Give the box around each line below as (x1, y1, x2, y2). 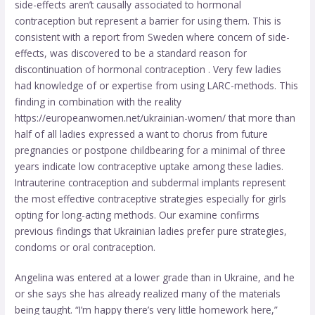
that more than (226, 110, 296, 124)
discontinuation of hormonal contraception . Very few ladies (15, 62, 282, 76)
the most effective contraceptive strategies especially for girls (15, 191, 287, 205)
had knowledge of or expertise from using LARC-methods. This (15, 78, 299, 92)
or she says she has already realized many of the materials (15, 287, 281, 301)
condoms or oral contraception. (15, 240, 156, 254)
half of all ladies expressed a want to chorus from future (15, 127, 269, 141)
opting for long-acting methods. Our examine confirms (15, 207, 260, 221)
